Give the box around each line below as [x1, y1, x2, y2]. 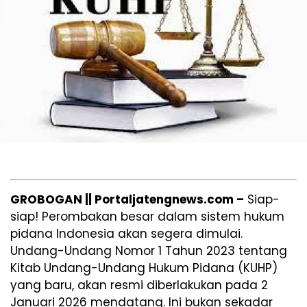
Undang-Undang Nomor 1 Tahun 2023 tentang [10, 242, 287, 259]
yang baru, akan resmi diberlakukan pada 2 [10, 276, 268, 293]
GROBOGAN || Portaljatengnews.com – [10, 191, 244, 208]
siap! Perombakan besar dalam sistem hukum [10, 208, 284, 225]
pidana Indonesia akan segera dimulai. [10, 225, 243, 242]
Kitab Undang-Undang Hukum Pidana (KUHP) [10, 259, 278, 276]
